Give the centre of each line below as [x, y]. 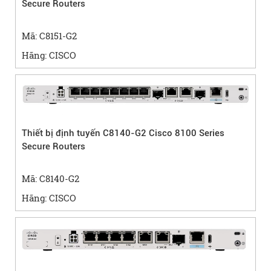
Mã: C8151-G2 [49, 36]
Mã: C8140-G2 [51, 179]
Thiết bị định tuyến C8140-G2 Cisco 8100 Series [123, 133]
